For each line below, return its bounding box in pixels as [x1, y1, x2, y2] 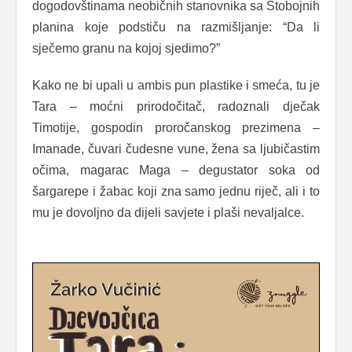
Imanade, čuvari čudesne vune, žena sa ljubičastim [32, 141, 320, 156]
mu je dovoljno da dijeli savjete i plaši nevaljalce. [32, 205, 304, 219]
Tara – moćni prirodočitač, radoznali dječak [32, 99, 320, 113]
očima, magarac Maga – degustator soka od [32, 163, 320, 177]
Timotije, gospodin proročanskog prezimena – [32, 120, 320, 134]
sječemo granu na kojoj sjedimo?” [32, 41, 220, 55]
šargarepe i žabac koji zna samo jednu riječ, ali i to [32, 184, 320, 198]
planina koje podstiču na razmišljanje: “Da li [32, 20, 320, 34]
